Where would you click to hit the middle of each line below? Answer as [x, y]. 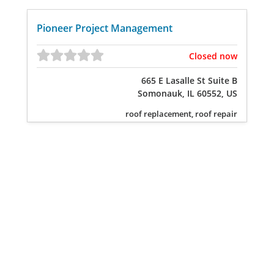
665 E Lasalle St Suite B [189, 80]
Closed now [213, 56]
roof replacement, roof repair [181, 114]
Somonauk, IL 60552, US [187, 93]
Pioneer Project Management [105, 28]
